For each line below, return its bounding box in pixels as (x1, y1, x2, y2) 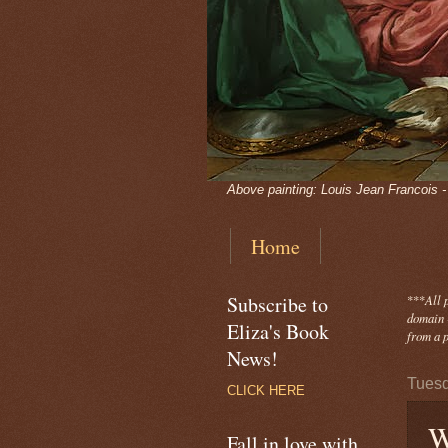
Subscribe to (227, 291, 328, 318)
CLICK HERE (227, 383, 305, 398)
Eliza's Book (227, 318, 329, 345)
